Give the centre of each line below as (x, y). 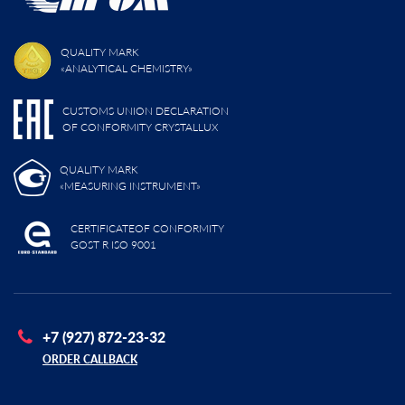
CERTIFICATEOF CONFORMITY (147, 228)
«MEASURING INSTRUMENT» (130, 185)
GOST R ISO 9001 (113, 244)
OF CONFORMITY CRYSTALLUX (140, 127)
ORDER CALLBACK (90, 360)
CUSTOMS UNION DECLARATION (146, 110)
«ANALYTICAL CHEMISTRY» (127, 68)
